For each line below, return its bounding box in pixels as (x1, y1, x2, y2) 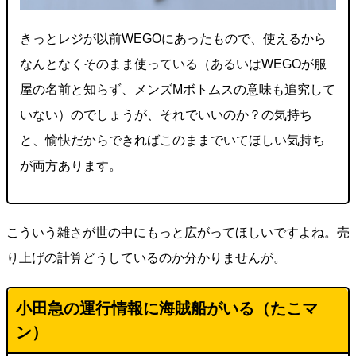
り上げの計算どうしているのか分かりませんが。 (6, 251, 286, 265)
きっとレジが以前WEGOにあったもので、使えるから (20, 32, 327, 46)
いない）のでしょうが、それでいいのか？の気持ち (20, 108, 312, 122)
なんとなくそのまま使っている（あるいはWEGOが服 (20, 57, 327, 72)
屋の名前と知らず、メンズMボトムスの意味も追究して (20, 83, 335, 97)
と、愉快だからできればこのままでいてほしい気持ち (20, 133, 325, 148)
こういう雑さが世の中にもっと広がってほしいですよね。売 (6, 226, 350, 240)
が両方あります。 (20, 159, 125, 173)
